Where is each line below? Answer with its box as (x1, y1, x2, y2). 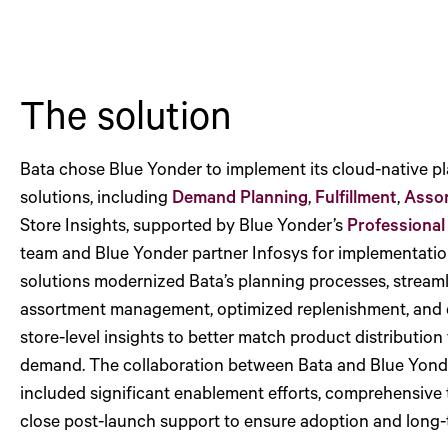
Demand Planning (172, 183, 308, 208)
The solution (20, 87, 232, 140)
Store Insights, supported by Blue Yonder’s (20, 211, 347, 236)
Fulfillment (315, 183, 397, 208)
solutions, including (20, 183, 172, 208)
